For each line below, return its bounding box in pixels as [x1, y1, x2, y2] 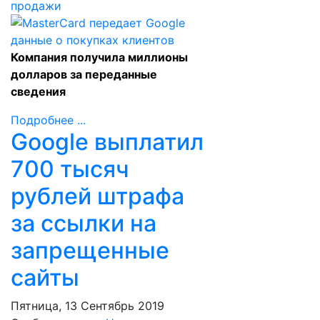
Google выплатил [11, 128, 204, 156]
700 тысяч [11, 155, 129, 183]
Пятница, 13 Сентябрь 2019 [11, 299, 164, 313]
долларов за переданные [11, 67, 157, 81]
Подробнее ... [11, 113, 86, 127]
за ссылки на [11, 209, 156, 237]
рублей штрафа [11, 182, 184, 210]
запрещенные [11, 236, 169, 264]
